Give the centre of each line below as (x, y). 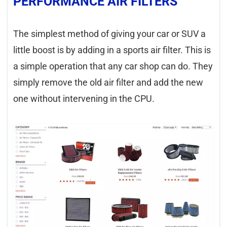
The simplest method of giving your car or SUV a (109, 33)
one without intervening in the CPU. (84, 98)
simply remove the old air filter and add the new (108, 82)
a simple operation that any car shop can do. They (113, 66)
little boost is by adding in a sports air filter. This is (112, 50)
